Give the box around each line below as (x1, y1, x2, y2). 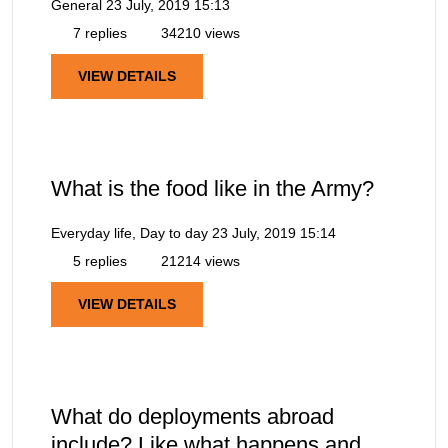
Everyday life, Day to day (51, 224, 208, 241)
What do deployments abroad (51, 404, 334, 430)
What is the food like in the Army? (51, 175, 374, 201)
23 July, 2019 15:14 (212, 224, 336, 241)
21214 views (157, 252, 240, 269)
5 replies (69, 252, 127, 269)
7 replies (69, 24, 127, 41)
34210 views (157, 24, 240, 41)
